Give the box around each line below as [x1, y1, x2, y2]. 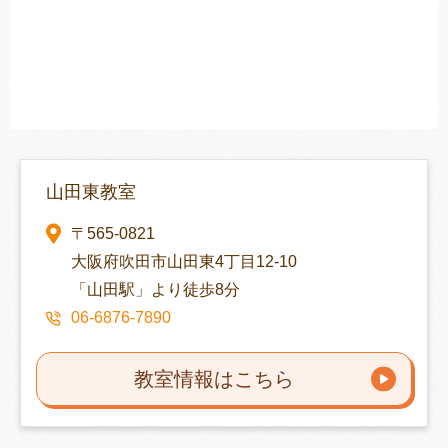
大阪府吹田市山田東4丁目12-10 [71, 253, 297, 271]
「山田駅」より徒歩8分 [71, 281, 240, 299]
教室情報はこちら [134, 368, 294, 391]
